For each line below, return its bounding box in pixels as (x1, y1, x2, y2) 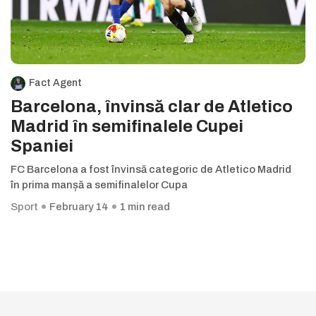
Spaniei (11, 137, 73, 156)
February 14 (49, 201, 109, 213)
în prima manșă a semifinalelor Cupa (11, 179, 188, 191)
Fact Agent (29, 78, 82, 89)
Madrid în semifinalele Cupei (11, 117, 243, 136)
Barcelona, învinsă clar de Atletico (11, 97, 293, 116)
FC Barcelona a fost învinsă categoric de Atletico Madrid (11, 164, 291, 176)
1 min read (120, 201, 170, 213)
